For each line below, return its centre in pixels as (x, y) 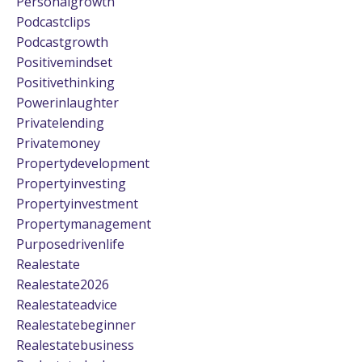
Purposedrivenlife (70, 244)
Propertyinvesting (71, 183)
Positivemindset (64, 62)
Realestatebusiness (75, 345)
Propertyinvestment (77, 203)
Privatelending (60, 122)
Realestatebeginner (76, 324)
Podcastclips (53, 21)
